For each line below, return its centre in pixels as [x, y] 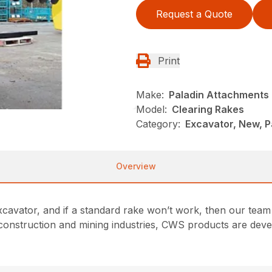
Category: [158, 124]
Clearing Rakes [208, 110]
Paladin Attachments [219, 95]
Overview [136, 166]
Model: [151, 110]
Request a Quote [194, 14]
